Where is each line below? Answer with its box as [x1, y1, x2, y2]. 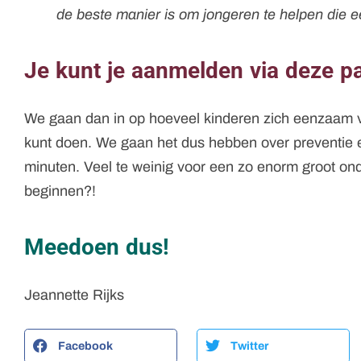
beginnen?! [24, 182, 96, 199]
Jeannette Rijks [24, 286, 124, 303]
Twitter [230, 338, 268, 352]
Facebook [57, 338, 113, 352]
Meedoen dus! [24, 233, 169, 260]
